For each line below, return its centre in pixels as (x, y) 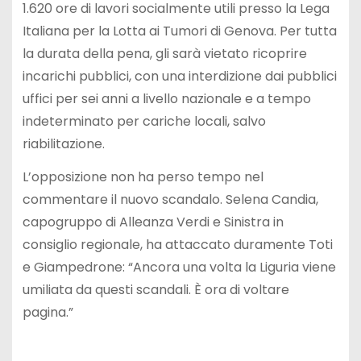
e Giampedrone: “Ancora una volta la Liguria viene (179, 267)
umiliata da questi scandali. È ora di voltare (156, 290)
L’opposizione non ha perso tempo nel (143, 177)
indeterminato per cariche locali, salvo (144, 122)
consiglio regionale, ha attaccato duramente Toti (177, 245)
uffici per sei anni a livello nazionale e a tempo (166, 99)
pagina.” (48, 312)
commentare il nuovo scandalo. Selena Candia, (170, 199)
